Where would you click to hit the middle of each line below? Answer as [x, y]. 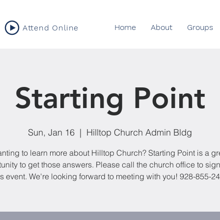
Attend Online [51, 27]
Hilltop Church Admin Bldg [139, 132]
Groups [200, 27]
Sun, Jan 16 [51, 132]
